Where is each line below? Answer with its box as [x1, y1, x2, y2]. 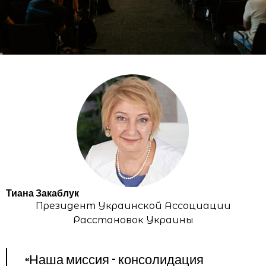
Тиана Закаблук [6, 188, 79, 200]
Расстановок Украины [72, 214, 194, 226]
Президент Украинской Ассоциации [35, 200, 231, 212]
